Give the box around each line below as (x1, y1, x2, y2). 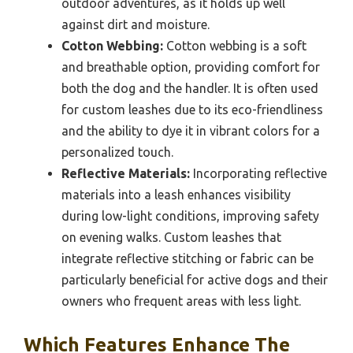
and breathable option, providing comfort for (61, 59, 320, 74)
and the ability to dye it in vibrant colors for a (61, 123, 320, 138)
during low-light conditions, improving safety (61, 208, 319, 223)
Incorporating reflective (190, 165, 327, 180)
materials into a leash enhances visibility (61, 187, 291, 202)
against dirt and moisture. (61, 17, 210, 32)
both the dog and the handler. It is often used (61, 80, 318, 95)
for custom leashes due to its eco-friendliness (61, 102, 323, 117)
